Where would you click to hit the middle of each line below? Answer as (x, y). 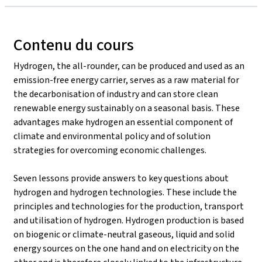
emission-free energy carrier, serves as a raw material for (126, 80)
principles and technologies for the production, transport (129, 206)
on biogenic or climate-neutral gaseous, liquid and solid (124, 234)
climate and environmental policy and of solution (112, 136)
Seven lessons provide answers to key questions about (121, 178)
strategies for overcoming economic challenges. (110, 150)
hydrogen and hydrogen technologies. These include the (125, 192)
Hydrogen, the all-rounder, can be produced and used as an (129, 65)
